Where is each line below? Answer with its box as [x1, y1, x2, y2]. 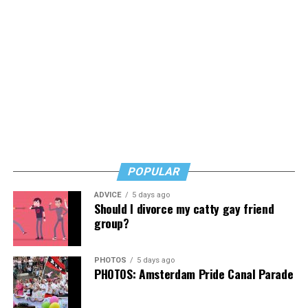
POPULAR [126, 165, 182, 179]
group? [93, 214, 129, 232]
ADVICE [93, 190, 122, 200]
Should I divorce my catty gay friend [93, 199, 274, 218]
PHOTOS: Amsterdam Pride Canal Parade [93, 265, 294, 283]
